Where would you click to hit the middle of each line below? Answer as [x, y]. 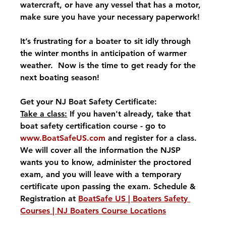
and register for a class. [154, 138]
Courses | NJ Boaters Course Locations [93, 211]
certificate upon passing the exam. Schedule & [109, 187]
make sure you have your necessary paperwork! [110, 17]
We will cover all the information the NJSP [102, 150]
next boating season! [61, 78]
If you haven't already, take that [130, 114]
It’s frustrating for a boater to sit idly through [107, 41]
